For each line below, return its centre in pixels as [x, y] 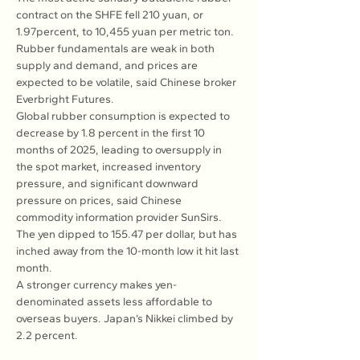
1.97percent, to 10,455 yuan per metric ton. [126, 32]
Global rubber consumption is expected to [124, 116]
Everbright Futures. [65, 99]
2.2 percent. [47, 335]
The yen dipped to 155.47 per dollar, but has [128, 234]
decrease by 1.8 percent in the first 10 [112, 133]
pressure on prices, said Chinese [100, 200]
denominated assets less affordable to [115, 302]
